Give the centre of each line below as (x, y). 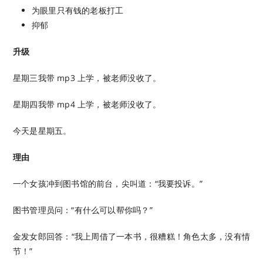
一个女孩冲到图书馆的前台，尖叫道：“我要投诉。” (108, 183)
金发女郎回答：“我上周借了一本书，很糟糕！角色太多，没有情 (131, 236)
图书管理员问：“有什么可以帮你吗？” (83, 210)
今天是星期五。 (42, 130)
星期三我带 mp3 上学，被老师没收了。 (87, 77)
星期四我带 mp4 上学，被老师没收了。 (87, 104)
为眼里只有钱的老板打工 (78, 10)
